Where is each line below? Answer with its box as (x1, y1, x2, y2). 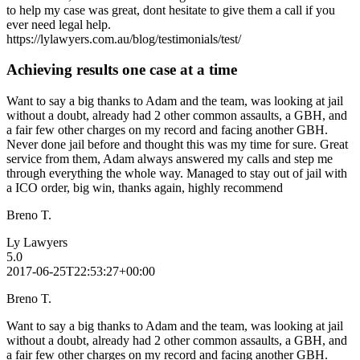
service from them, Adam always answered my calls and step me (6, 152, 333, 166)
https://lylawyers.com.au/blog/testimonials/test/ (6, 31, 241, 46)
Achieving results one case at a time (6, 61, 237, 79)
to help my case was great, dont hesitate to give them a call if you (6, 2, 335, 17)
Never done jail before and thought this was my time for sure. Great (6, 137, 348, 152)
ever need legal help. (6, 17, 111, 31)
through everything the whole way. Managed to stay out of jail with (6, 166, 347, 181)
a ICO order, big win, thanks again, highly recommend (6, 181, 283, 195)
